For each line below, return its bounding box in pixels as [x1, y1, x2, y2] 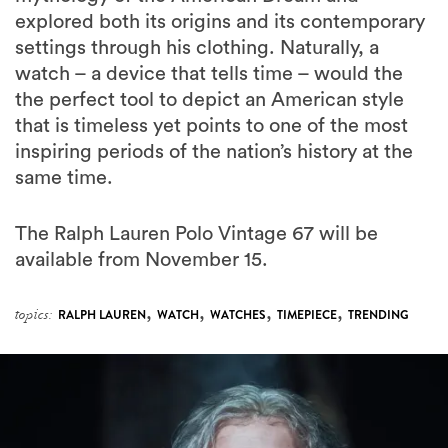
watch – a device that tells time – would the [15, 64, 403, 84]
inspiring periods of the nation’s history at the [15, 142, 413, 162]
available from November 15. [15, 250, 268, 270]
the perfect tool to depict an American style [15, 90, 404, 110]
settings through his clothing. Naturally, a [15, 38, 379, 58]
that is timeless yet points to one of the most [15, 116, 408, 136]
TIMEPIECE [277, 306, 337, 324]
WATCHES [210, 306, 266, 324]
